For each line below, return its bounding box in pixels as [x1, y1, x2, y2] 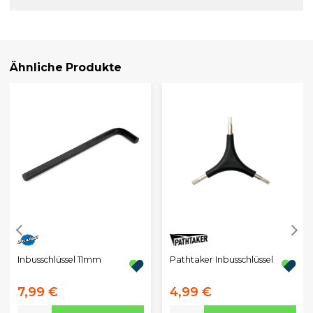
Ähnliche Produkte [10, 61, 122, 75]
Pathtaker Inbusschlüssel [169, 254, 273, 265]
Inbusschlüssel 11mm [17, 254, 101, 265]
